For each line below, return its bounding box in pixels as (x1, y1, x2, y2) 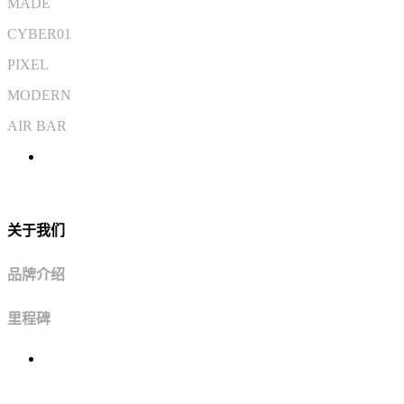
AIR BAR (7, 118, 67, 134)
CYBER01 (7, 26, 71, 42)
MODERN (7, 87, 71, 104)
